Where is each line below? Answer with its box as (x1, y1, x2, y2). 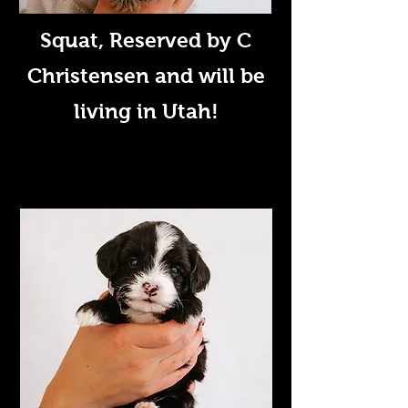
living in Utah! (73, 99, 219, 123)
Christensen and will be (26, 64, 265, 87)
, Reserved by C (98, 28, 251, 52)
